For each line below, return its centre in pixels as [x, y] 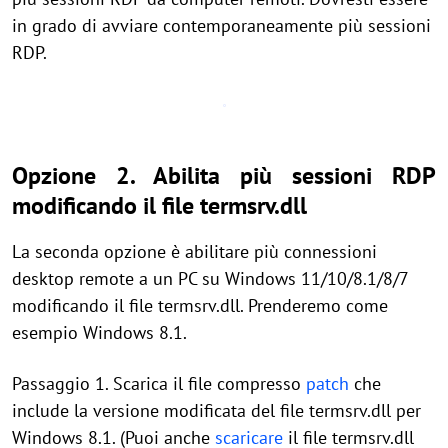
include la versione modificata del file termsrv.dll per [216, 410]
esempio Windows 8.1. [99, 332]
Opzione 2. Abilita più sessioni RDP [224, 175]
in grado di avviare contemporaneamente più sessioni [221, 25]
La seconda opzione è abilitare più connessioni [194, 251]
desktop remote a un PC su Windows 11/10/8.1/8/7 [210, 278]
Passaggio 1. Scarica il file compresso [159, 383]
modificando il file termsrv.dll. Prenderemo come [200, 305]
